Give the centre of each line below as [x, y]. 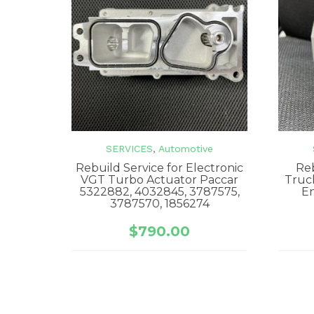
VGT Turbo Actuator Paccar [160, 179]
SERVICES [130, 148]
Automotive [186, 148]
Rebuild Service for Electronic [160, 168]
